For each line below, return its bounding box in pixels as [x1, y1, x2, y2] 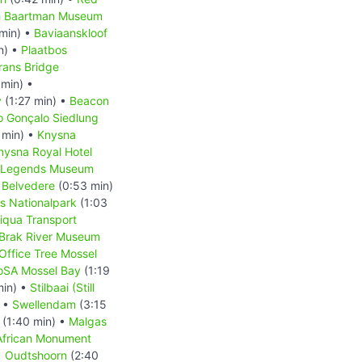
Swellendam [12, 297, 76, 311]
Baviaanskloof [34, 25, 107, 40]
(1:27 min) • [2, 93, 69, 107]
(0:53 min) [55, 178, 113, 192]
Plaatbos [21, 42, 67, 57]
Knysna [37, 127, 76, 141]
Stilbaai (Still [30, 280, 95, 294]
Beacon [69, 93, 109, 107]
